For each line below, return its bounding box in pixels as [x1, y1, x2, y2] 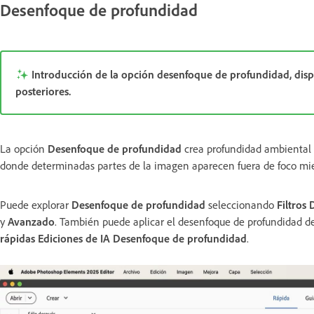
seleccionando [205, 198, 277, 212]
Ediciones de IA [38, 231, 110, 246]
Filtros [277, 198, 306, 212]
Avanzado [8, 214, 55, 229]
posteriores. [15, 84, 71, 99]
